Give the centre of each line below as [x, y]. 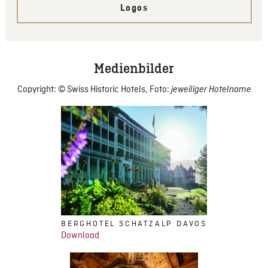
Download [80, 236]
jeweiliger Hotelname [211, 90]
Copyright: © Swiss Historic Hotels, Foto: [94, 90]
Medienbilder [134, 68]
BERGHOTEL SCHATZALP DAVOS [134, 224]
